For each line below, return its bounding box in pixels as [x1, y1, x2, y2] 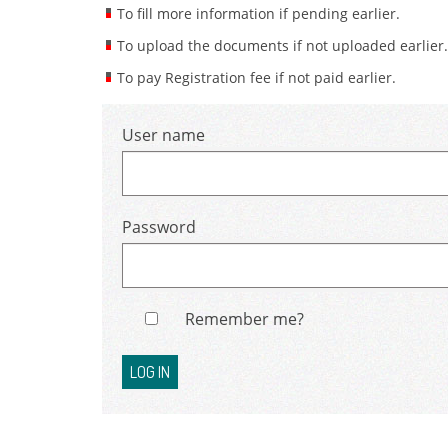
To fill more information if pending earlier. [117, 4, 400, 23]
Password [122, 216, 196, 238]
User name [122, 124, 205, 146]
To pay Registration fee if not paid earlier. [117, 68, 396, 87]
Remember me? [184, 308, 304, 330]
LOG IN [130, 362, 170, 382]
